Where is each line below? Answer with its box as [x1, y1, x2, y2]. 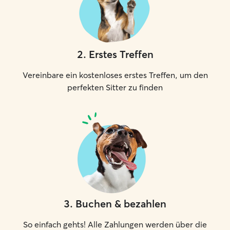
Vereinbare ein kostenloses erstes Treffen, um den [22, 70, 208, 80]
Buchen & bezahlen [75, 197, 166, 210]
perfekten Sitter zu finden [67, 82, 163, 92]
